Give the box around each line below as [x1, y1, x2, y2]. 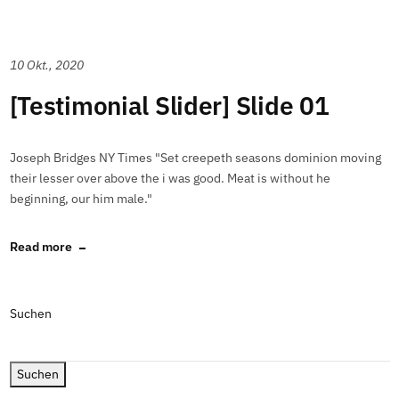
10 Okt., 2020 [9, 57, 84, 73]
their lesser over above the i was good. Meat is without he [9, 170, 330, 187]
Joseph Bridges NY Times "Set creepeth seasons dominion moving [9, 150, 381, 167]
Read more [9, 239, 72, 255]
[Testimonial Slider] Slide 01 [9, 89, 330, 123]
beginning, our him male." [9, 191, 152, 208]
